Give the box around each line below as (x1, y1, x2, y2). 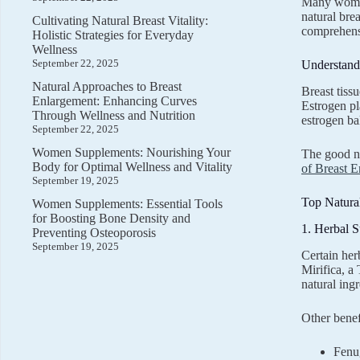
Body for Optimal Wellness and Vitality (32, 160, 232, 174)
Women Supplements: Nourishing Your (32, 145, 231, 159)
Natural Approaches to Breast (32, 80, 182, 93)
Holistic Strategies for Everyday (32, 28, 194, 42)
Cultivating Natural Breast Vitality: (32, 14, 208, 27)
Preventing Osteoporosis (32, 226, 156, 239)
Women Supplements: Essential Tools (32, 197, 223, 211)
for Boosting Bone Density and (32, 211, 190, 225)
